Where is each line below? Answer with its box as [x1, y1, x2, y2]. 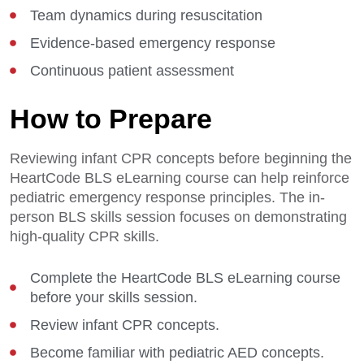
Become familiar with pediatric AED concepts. [30, 344, 324, 361]
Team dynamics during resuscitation [30, 7, 262, 24]
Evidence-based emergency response [30, 35, 275, 51]
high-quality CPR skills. [10, 228, 159, 245]
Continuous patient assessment [30, 63, 234, 79]
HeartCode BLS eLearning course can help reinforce [10, 170, 349, 186]
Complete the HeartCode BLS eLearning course [30, 270, 340, 286]
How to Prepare [10, 103, 212, 134]
